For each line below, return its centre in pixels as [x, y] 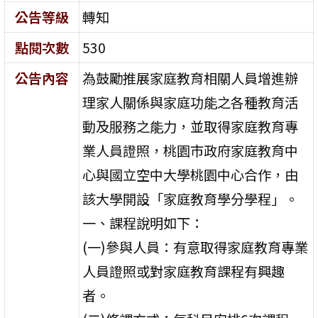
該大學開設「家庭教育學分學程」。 [191, 198]
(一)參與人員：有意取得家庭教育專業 [196, 247]
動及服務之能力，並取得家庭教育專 [191, 126]
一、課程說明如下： [143, 223]
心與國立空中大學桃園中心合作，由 [191, 174]
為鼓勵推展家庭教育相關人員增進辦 [191, 78]
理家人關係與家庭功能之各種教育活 [191, 102]
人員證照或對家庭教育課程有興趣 [184, 271]
